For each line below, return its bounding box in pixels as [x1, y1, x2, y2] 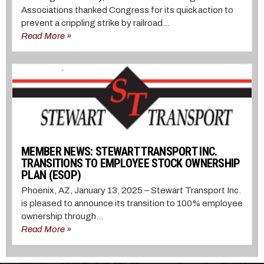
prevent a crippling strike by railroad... [21, 18, 170, 28]
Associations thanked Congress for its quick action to [21, 5, 233, 15]
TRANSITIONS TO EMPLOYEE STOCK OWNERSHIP [21, 156, 240, 171]
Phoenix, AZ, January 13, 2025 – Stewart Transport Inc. [21, 186, 241, 196]
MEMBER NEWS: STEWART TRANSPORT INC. [21, 144, 217, 159]
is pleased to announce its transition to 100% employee [21, 199, 243, 209]
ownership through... [21, 212, 103, 222]
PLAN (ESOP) [21, 168, 81, 183]
